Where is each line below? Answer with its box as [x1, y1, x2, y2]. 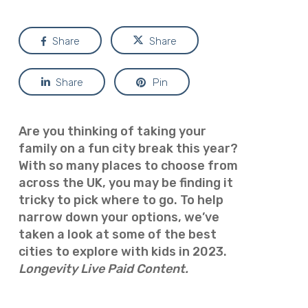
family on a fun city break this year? [18, 141, 238, 156]
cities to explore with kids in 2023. [18, 244, 227, 259]
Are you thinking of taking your [18, 124, 206, 139]
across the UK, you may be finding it [18, 175, 233, 190]
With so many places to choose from [18, 158, 238, 173]
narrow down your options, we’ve [18, 210, 219, 225]
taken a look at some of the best [18, 227, 217, 242]
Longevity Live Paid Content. [18, 261, 191, 276]
